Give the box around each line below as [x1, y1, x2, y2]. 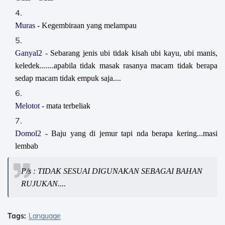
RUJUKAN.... [21, 179, 66, 188]
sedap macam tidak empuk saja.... [15, 74, 121, 82]
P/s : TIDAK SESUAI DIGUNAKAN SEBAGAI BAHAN [21, 167, 202, 175]
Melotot [15, 101, 42, 110]
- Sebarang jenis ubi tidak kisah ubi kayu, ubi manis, [42, 49, 217, 57]
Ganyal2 [15, 49, 42, 57]
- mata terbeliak [42, 101, 90, 110]
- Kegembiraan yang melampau [35, 21, 137, 30]
